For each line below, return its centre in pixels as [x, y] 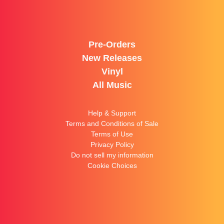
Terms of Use [112, 134]
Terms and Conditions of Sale [112, 123]
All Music [112, 85]
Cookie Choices [112, 165]
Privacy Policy [112, 144]
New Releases [112, 58]
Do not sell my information [112, 155]
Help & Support [112, 113]
